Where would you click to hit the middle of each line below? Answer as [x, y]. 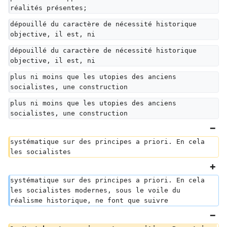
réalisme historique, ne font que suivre [89, 200]
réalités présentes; [49, 8]
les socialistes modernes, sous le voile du [97, 190]
